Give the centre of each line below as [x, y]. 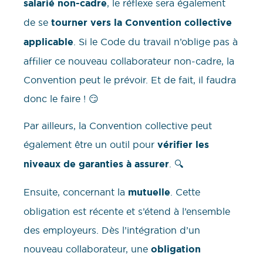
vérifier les [183, 145]
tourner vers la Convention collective [140, 22]
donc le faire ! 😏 [61, 98]
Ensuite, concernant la [76, 192]
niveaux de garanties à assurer [96, 164]
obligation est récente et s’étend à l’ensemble [127, 211]
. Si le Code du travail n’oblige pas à [156, 41]
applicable [48, 42]
